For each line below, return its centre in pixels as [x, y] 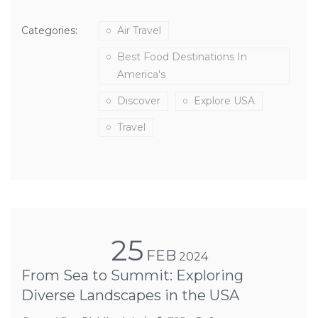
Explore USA [224, 101]
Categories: [49, 31]
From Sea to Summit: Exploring [132, 275]
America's [141, 75]
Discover [139, 101]
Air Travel [139, 31]
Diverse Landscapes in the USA [130, 295]
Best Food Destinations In [182, 57]
